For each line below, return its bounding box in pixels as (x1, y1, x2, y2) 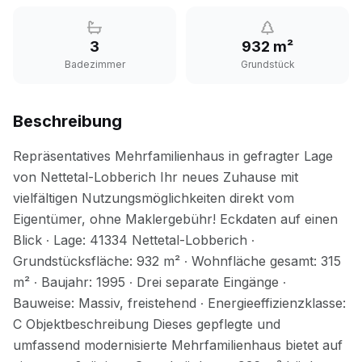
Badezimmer (64, 58, 125, 70)
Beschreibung (13, 112, 122, 131)
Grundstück (240, 58, 295, 70)
